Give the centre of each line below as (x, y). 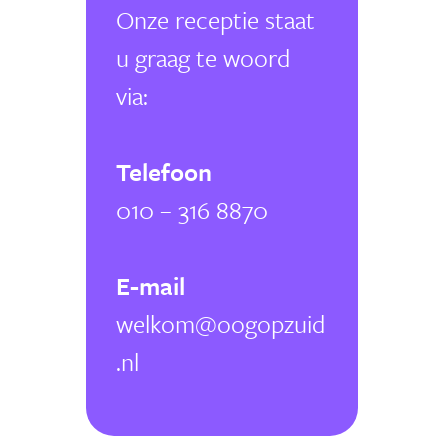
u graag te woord (203, 58)
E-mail (150, 286)
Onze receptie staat (215, 20)
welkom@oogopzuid (220, 324)
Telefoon (164, 172)
